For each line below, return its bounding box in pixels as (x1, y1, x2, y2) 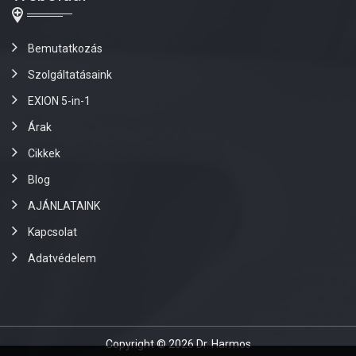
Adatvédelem (28, 251, 96, 265)
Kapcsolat (28, 225, 77, 238)
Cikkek (28, 146, 60, 160)
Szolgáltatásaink (28, 68, 112, 81)
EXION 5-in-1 (28, 94, 91, 107)
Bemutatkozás (28, 41, 103, 55)
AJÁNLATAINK (28, 199, 100, 212)
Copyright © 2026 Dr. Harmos (105, 337, 251, 350)
